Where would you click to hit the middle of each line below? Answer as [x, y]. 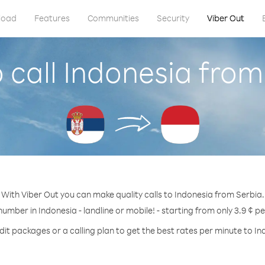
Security [173, 18]
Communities [113, 18]
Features [52, 18]
